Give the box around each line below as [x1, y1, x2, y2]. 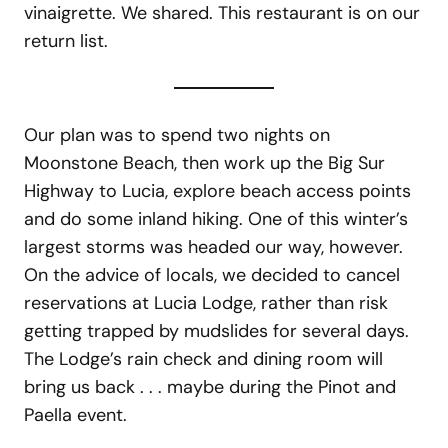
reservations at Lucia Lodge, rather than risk [24, 290, 388, 315]
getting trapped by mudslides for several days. [24, 318, 409, 343]
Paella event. [24, 402, 127, 427]
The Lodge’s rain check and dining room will [24, 346, 383, 371]
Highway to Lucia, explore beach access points [24, 178, 411, 203]
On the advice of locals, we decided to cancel [24, 262, 400, 287]
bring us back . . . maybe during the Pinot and [24, 374, 396, 399]
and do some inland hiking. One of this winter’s [24, 206, 408, 231]
